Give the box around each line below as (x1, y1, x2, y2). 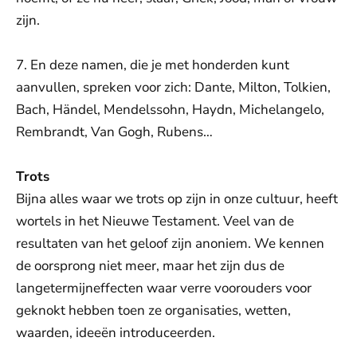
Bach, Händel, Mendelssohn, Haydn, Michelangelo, (16, 100, 324, 119)
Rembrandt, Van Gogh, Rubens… (16, 123, 213, 141)
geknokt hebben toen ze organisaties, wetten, (16, 301, 291, 320)
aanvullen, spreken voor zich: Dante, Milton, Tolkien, (16, 78, 331, 96)
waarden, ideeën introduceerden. (16, 324, 215, 342)
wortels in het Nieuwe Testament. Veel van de (16, 212, 294, 230)
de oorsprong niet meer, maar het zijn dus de (16, 257, 284, 275)
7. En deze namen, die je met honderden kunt (16, 56, 289, 74)
